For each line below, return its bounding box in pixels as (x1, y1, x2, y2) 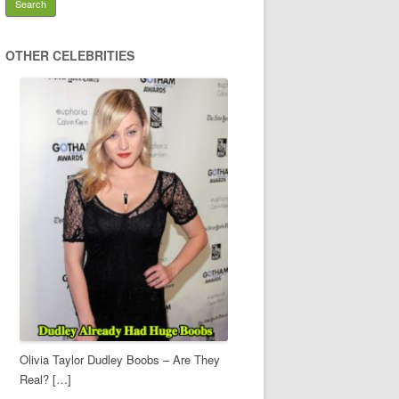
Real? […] (20, 370, 71, 387)
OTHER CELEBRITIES (5, 46, 134, 64)
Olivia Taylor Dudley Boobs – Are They (20, 350, 220, 368)
